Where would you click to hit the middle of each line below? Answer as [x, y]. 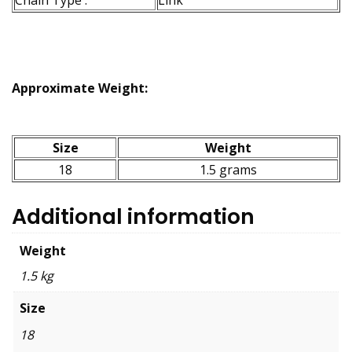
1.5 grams [228, 169]
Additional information [133, 216]
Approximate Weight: [80, 88]
